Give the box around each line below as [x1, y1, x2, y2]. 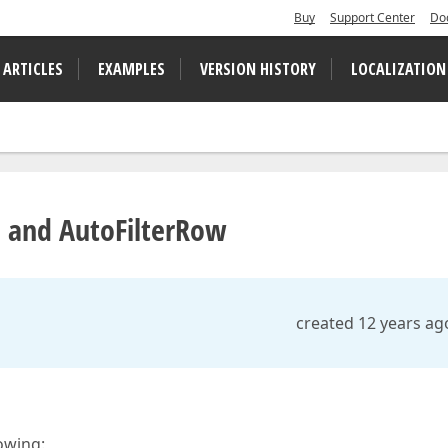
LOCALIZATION [351, 58, 446, 80]
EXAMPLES [98, 58, 165, 80]
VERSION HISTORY [200, 58, 316, 80]
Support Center [330, 9, 415, 26]
